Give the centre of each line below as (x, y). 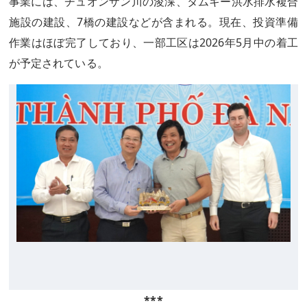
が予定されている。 (59, 63)
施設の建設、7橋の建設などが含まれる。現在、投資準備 (153, 22)
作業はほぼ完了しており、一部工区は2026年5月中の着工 (153, 42)
